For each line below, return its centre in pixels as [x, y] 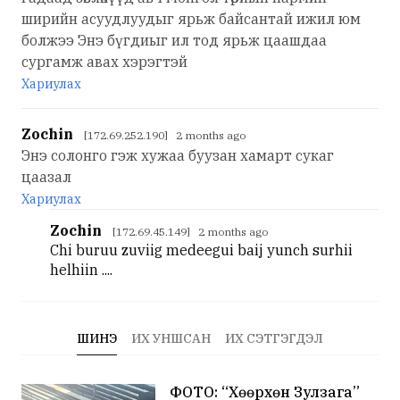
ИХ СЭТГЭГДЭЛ [274, 338]
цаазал [46, 176]
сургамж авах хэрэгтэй [104, 61]
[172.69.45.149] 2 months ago [190, 231]
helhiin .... [81, 269]
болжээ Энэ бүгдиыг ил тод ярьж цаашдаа [174, 40]
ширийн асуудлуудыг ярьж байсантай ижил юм [191, 18]
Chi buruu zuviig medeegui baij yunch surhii [201, 250]
